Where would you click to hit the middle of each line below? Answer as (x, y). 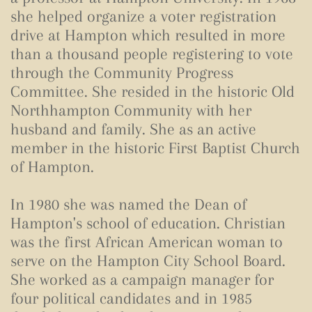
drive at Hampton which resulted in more (148, 35)
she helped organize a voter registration (143, 16)
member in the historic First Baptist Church (155, 148)
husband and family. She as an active (133, 129)
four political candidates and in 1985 (131, 298)
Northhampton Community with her (131, 110)
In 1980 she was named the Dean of (128, 204)
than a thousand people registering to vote (152, 54)
